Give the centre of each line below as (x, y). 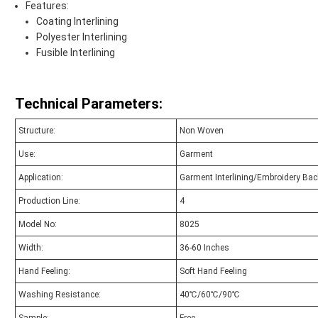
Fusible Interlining (76, 53)
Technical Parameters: (89, 104)
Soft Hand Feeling (213, 272)
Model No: (38, 225)
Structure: (37, 131)
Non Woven (202, 131)
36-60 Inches (204, 248)
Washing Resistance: (60, 295)
